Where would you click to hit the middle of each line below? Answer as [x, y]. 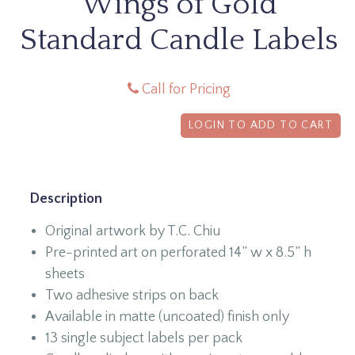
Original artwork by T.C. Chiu [133, 231]
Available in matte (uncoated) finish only [167, 317]
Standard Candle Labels [179, 40]
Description [66, 198]
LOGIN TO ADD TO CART [261, 125]
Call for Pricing [185, 89]
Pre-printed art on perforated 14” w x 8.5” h [178, 252]
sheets [65, 274]
